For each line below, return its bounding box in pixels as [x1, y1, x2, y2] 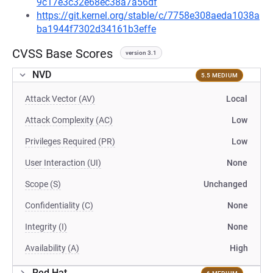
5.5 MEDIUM [200, 71, 238, 79]
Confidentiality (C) [25, 200, 93, 210]
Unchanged [204, 179, 247, 189]
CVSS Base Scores [12, 46, 113, 61]
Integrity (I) [25, 222, 67, 232]
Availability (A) [25, 243, 79, 253]
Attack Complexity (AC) [25, 115, 113, 125]
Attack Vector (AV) [25, 94, 95, 104]
